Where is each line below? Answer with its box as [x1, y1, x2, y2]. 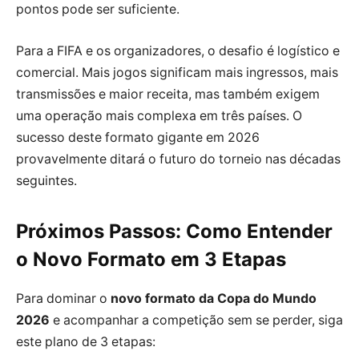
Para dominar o [16, 290, 111, 306]
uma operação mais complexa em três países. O [16, 107, 302, 123]
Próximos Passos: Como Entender [16, 219, 333, 243]
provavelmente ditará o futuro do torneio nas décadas [16, 151, 341, 167]
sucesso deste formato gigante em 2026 [16, 129, 260, 145]
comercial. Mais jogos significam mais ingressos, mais [16, 64, 338, 80]
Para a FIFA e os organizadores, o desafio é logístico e [16, 42, 340, 58]
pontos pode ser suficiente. [16, 2, 179, 18]
